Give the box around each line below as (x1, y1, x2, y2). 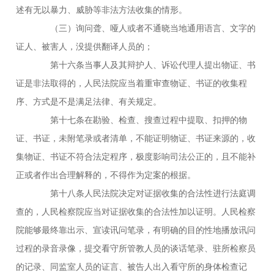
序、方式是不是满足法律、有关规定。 (16, 96, 162, 106)
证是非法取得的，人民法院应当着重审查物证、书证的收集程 (16, 78, 248, 88)
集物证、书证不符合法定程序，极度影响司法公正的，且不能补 (16, 151, 256, 161)
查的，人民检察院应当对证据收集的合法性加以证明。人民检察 (16, 206, 256, 217)
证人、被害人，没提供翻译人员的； (16, 41, 154, 51)
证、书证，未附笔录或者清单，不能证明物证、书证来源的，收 (16, 133, 256, 143)
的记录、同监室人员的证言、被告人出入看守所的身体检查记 (16, 261, 248, 272)
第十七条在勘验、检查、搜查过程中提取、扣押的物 (33, 114, 248, 125)
